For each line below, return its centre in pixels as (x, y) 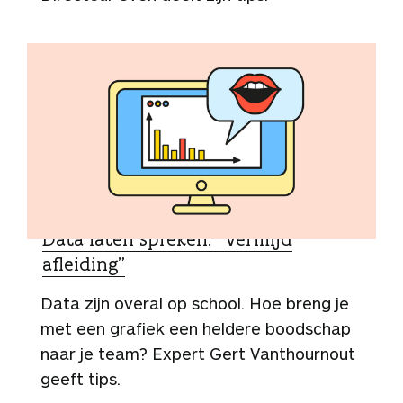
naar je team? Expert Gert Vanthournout (198, 354)
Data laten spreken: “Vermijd (167, 239)
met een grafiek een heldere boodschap (196, 328)
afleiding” (84, 264)
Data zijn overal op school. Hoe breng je (195, 303)
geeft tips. (81, 379)
